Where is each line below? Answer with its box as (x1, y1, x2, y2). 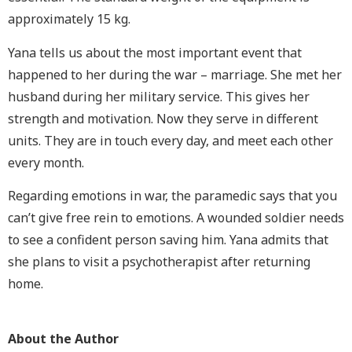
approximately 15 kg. (8, 10, 130, 28)
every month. (8, 153, 84, 171)
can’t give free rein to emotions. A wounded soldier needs (8, 208, 344, 226)
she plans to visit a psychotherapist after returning (8, 252, 310, 270)
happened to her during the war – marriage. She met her (8, 65, 342, 83)
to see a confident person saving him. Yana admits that (8, 230, 328, 248)
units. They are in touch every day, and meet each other (8, 131, 333, 149)
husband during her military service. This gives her (8, 87, 310, 105)
